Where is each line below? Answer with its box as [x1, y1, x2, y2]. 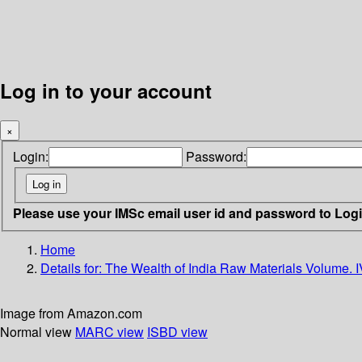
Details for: [40, 258, 105, 277]
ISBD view [147, 322, 208, 341]
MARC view [75, 322, 144, 341]
